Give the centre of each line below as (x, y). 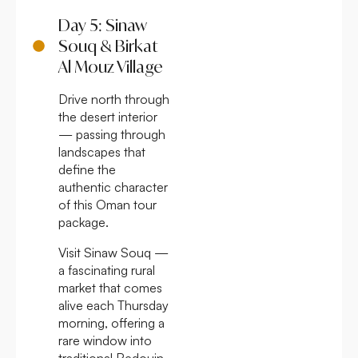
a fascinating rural (107, 270)
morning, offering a (111, 322)
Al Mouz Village (110, 66)
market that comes (110, 287)
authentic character (113, 187)
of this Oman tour (107, 204)
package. (84, 222)
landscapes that (102, 151)
